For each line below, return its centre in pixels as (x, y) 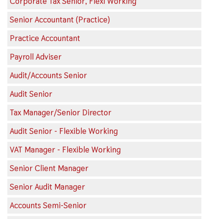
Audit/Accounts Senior (48, 75)
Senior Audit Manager (47, 187)
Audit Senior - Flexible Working (64, 131)
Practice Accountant (45, 38)
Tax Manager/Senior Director (61, 112)
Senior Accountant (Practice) (60, 20)
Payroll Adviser (36, 57)
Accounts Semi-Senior (48, 205)
